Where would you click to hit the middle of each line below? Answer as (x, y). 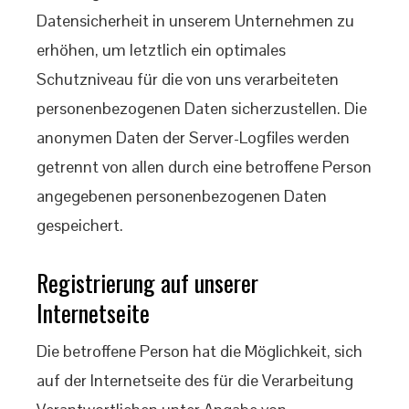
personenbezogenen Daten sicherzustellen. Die (202, 108)
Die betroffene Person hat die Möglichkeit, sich (199, 351)
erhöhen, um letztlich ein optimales (161, 50)
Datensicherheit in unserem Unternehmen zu (195, 21)
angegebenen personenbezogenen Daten (182, 196)
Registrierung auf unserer (147, 283)
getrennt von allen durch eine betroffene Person (204, 167)
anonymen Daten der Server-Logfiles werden (193, 137)
